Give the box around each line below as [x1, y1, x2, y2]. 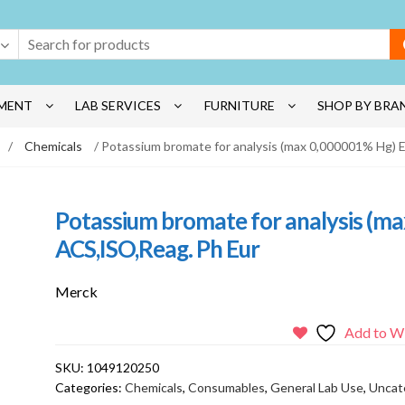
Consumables [187, 379, 265, 395]
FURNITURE [203, 98, 275, 114]
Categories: [54, 379, 125, 395]
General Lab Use [269, 379, 363, 395]
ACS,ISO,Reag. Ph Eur [54, 233, 259, 263]
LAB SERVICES [75, 98, 162, 114]
